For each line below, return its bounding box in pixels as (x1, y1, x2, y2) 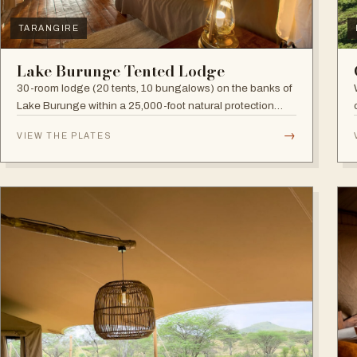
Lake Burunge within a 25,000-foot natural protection (17, 100, 274, 112)
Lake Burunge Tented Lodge (17, 60, 225, 84)
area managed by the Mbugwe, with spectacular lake (17, 117, 275, 130)
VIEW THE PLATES (17, 131, 112, 140)
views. (17, 135, 47, 147)
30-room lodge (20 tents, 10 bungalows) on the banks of (17, 82, 292, 95)
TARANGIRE (18, 24, 80, 33)
